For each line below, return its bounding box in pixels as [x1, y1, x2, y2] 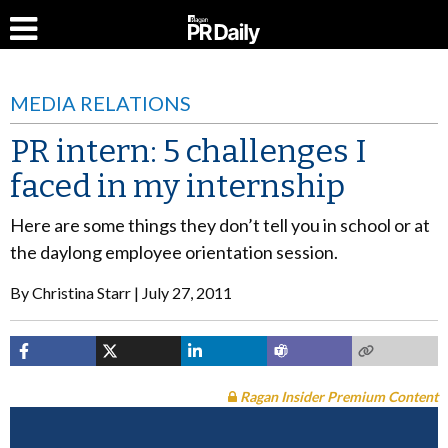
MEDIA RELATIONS [10, 91, 191, 115]
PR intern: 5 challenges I [10, 132, 367, 170]
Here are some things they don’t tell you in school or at [10, 214, 430, 236]
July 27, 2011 [142, 283, 232, 302]
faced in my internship [10, 167, 345, 205]
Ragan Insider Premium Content [237, 388, 438, 405]
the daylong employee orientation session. [10, 241, 338, 263]
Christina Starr [32, 283, 131, 302]
